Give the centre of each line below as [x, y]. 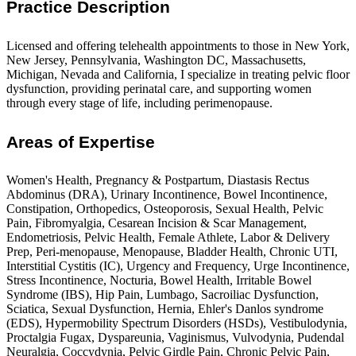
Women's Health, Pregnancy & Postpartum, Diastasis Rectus [158, 180]
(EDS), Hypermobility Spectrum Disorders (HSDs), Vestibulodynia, [177, 323]
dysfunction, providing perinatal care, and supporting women [159, 89]
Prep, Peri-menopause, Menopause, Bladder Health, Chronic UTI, [172, 252]
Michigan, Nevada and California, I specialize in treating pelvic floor [178, 75]
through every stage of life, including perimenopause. [139, 103]
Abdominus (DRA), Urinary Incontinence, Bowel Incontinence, [167, 195]
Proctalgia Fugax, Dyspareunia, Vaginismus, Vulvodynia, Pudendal [175, 338]
